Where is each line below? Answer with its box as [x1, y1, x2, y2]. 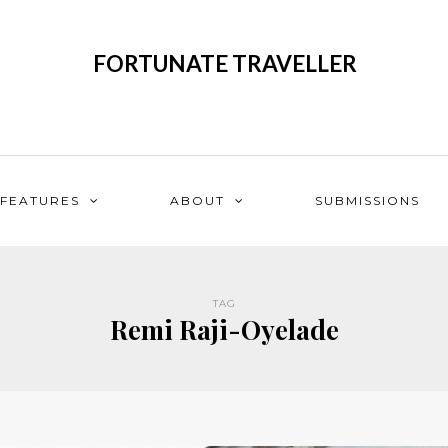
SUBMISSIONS [315, 193, 420, 208]
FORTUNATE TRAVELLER [92, 50, 357, 77]
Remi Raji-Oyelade [109, 312, 339, 347]
